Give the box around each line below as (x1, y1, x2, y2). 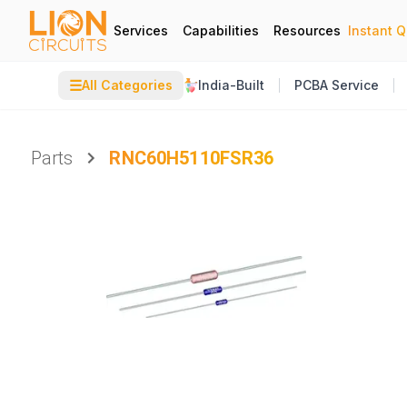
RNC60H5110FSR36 (109, 147, 274, 169)
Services (114, 22, 168, 38)
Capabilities (183, 22, 259, 38)
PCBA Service (294, 77, 379, 93)
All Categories (82, 77, 173, 93)
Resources (273, 22, 341, 38)
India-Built (198, 77, 264, 93)
